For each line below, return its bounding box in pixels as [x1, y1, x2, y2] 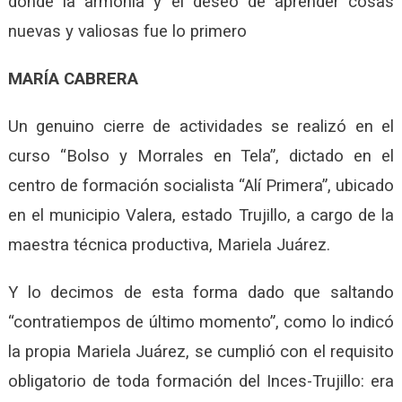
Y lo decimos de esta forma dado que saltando [7, 282, 395, 302]
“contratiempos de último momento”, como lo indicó [7, 311, 395, 332]
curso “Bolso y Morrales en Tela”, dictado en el [7, 145, 395, 166]
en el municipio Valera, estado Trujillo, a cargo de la [7, 205, 395, 225]
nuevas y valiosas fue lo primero [7, 21, 247, 41]
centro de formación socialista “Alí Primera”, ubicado [7, 175, 395, 196]
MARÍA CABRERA [7, 68, 138, 89]
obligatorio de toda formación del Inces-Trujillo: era [7, 371, 395, 391]
